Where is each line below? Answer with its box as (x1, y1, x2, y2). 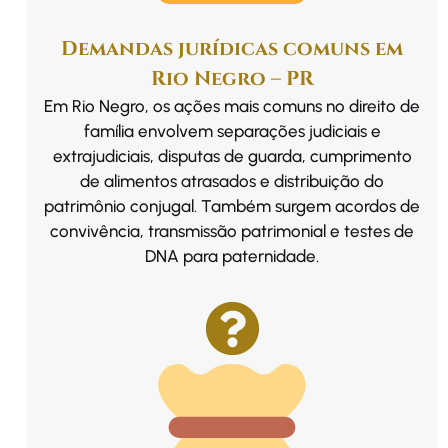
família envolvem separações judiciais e (83, 120, 381, 141)
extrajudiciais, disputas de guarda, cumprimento (52, 145, 412, 166)
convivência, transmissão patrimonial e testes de (50, 220, 414, 241)
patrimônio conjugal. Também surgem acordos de (44, 195, 420, 216)
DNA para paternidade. (145, 245, 319, 266)
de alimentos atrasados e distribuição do (80, 170, 384, 191)
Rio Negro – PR (150, 65, 314, 92)
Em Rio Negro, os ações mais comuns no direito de (44, 95, 420, 116)
